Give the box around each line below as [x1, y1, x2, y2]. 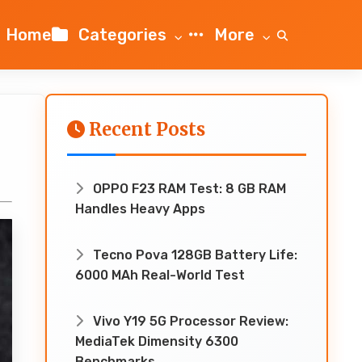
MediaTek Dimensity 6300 [75, 334, 238, 349]
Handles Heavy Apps [75, 201, 205, 217]
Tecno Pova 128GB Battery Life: [90, 247, 297, 263]
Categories [74, 25, 170, 44]
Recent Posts [85, 118, 205, 141]
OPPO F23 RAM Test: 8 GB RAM [90, 181, 286, 196]
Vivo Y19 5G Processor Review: [90, 314, 288, 329]
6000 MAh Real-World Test [75, 267, 245, 283]
